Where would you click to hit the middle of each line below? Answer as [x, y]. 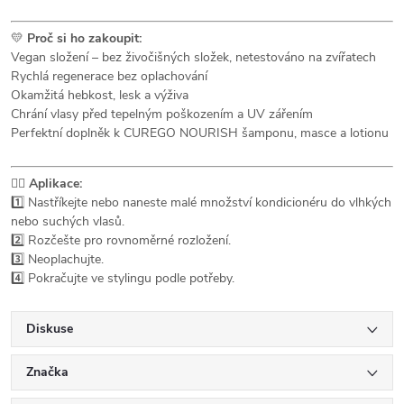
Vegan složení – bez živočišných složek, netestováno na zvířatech [193, 58]
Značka [47, 372]
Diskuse [50, 329]
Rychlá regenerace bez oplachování [109, 77]
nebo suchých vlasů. [68, 222]
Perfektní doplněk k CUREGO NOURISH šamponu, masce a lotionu [200, 133]
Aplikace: [55, 184]
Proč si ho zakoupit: [84, 39]
